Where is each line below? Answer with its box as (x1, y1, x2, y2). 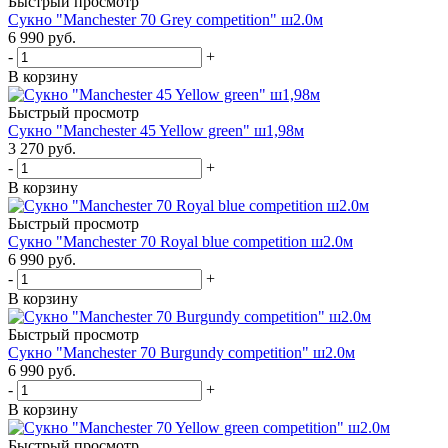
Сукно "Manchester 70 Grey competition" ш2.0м (8, 10, 323, 28)
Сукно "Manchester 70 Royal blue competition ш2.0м (8, 232, 353, 250)
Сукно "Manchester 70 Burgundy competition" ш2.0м (8, 343, 355, 361)
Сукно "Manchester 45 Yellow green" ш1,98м (8, 121, 304, 139)
